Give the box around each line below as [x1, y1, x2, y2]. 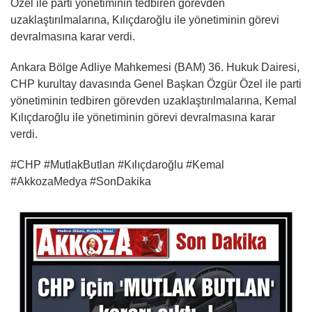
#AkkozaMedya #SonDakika [10, 175, 151, 187]
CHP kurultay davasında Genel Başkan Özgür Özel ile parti [10, 77, 302, 90]
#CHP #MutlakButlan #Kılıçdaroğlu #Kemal [10, 158, 224, 171]
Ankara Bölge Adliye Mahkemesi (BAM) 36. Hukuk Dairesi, [10, 61, 299, 73]
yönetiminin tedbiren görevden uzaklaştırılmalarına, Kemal [10, 94, 297, 107]
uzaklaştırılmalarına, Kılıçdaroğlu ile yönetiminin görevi [10, 13, 279, 26]
